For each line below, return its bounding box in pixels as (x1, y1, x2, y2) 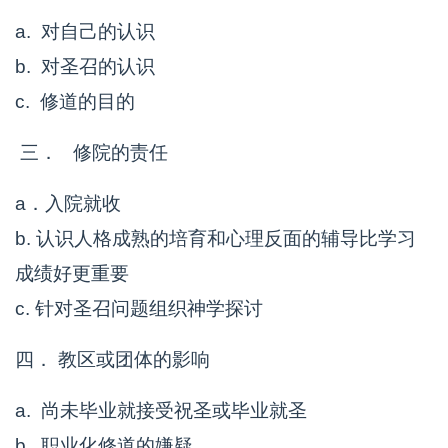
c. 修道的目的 (15, 91, 135, 112)
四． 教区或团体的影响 (15, 349, 210, 370)
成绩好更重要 (15, 263, 129, 284)
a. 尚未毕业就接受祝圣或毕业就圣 (15, 400, 307, 421)
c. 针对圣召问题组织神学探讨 (15, 298, 263, 319)
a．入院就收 (15, 193, 121, 214)
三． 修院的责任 (15, 142, 168, 163)
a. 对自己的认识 (15, 21, 155, 42)
